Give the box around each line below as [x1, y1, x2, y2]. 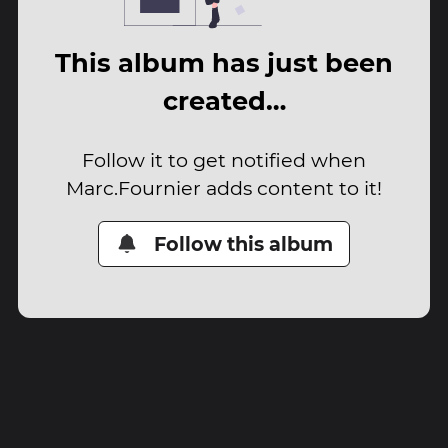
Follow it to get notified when [82, 147, 366, 172]
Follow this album [154, 231, 334, 256]
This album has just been [55, 47, 393, 79]
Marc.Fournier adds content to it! [66, 175, 382, 200]
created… [162, 85, 286, 117]
